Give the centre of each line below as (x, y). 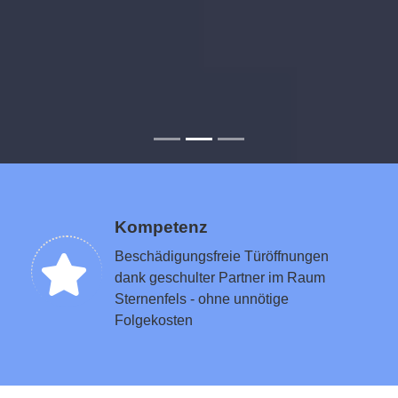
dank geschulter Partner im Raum (220, 278)
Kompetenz (161, 227)
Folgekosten (154, 321)
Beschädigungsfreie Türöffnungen (222, 257)
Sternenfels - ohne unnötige (202, 299)
